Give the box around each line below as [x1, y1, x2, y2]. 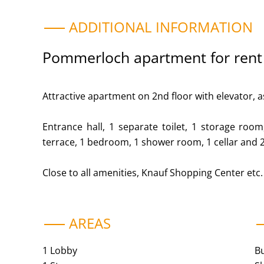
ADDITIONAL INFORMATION [69, 17, 253, 37]
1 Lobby [42, 244, 77, 257]
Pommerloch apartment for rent [42, 47, 262, 67]
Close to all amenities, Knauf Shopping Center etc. [42, 166, 263, 179]
